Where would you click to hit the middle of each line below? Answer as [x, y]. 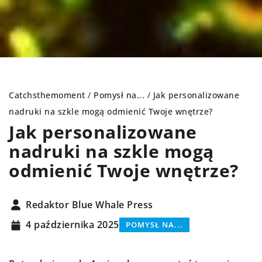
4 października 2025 [73, 225]
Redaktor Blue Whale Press [89, 204]
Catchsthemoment [47, 95]
